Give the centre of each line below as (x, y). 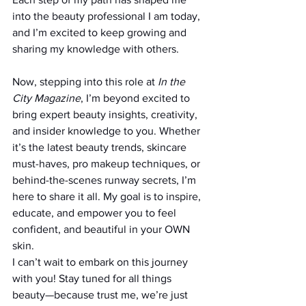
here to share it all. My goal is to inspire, (108, 196)
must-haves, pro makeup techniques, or (108, 163)
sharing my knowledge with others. (96, 48)
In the (173, 81)
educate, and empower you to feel (96, 212)
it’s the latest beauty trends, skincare (101, 147)
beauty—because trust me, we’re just (101, 294)
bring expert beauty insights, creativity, (106, 114)
